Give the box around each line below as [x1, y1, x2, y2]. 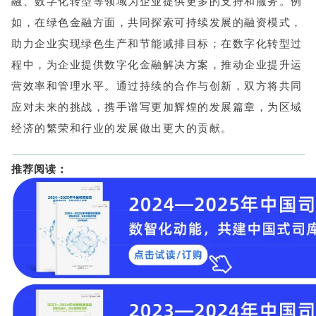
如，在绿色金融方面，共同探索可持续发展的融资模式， [11, 16, 303, 28]
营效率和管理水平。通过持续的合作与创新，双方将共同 [11, 80, 303, 92]
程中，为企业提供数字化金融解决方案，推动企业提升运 [11, 59, 303, 71]
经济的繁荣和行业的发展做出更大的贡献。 [11, 122, 233, 134]
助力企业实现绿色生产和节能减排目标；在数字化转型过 [11, 37, 303, 49]
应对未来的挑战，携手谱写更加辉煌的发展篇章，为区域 [11, 101, 303, 113]
